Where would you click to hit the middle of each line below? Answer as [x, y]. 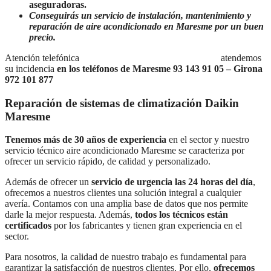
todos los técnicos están [181, 215]
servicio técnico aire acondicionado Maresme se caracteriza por [125, 151]
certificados [28, 226]
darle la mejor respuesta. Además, [70, 215]
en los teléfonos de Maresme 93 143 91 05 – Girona [158, 69]
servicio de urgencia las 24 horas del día [172, 182]
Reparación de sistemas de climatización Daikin [122, 103]
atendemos [240, 58]
